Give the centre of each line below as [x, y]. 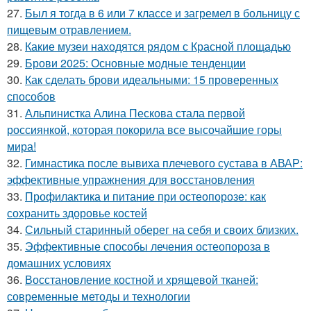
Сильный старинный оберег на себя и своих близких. [162, 229]
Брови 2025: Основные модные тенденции [135, 63]
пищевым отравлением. [69, 30]
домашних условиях [59, 263]
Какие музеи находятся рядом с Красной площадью [158, 46]
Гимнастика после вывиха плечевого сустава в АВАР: [164, 163]
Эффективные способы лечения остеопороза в [148, 246]
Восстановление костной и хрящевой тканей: [142, 279]
